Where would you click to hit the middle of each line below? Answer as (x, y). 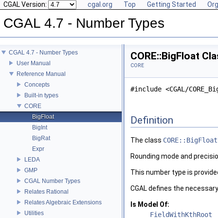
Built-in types (41, 95)
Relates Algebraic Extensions (63, 202)
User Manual (34, 63)
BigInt (40, 127)
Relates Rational (46, 191)
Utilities (34, 213)
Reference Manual (41, 74)
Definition (152, 120)
